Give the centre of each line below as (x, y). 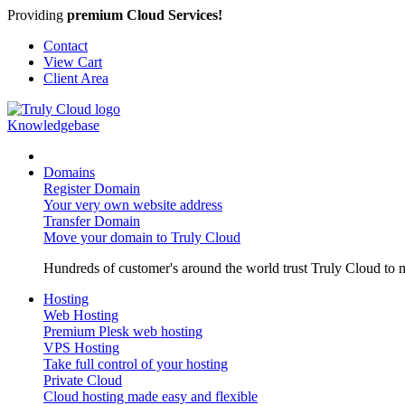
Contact (66, 46)
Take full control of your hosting (136, 364)
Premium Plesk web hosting (123, 331)
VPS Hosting (81, 348)
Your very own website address (133, 205)
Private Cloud (83, 380)
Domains (69, 172)
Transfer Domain (92, 221)
